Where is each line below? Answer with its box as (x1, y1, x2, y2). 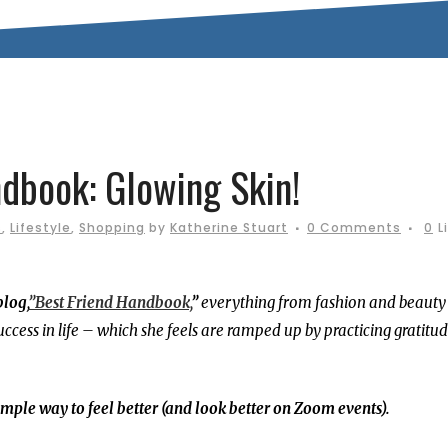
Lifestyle (10, 219, 71, 236)
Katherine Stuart (170, 219, 288, 236)
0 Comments (307, 219, 401, 236)
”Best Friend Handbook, (28, 293, 191, 312)
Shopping (79, 219, 145, 236)
